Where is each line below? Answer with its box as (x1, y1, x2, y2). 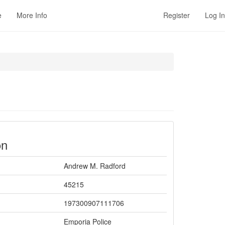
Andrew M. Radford (64, 161, 126, 171)
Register (163, 10, 190, 20)
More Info (17, 10, 47, 20)
